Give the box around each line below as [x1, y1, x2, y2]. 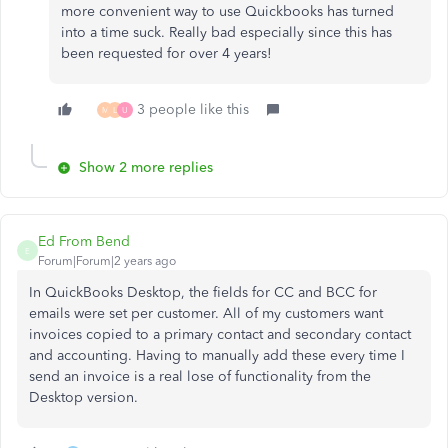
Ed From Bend [38, 233, 130, 250]
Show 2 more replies [79, 159, 213, 176]
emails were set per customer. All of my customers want [29, 305, 383, 322]
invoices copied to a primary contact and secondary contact [29, 326, 411, 343]
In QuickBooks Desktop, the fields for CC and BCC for [29, 284, 377, 301]
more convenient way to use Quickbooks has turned [61, 3, 394, 20]
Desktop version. [29, 389, 138, 406]
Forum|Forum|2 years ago [38, 254, 176, 268]
